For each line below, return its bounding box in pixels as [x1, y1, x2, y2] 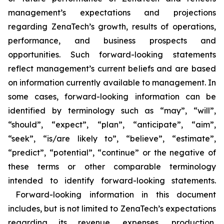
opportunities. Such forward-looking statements [8, 49, 216, 59]
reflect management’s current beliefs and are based [8, 63, 216, 73]
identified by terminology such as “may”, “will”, [8, 105, 216, 115]
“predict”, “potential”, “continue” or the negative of [8, 147, 216, 157]
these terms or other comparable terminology [8, 161, 216, 171]
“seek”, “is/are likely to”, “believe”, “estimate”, [8, 133, 216, 143]
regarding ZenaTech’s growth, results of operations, [8, 21, 216, 31]
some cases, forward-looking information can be [8, 91, 216, 101]
